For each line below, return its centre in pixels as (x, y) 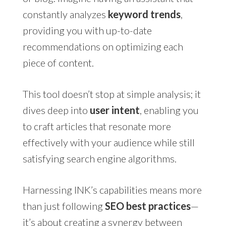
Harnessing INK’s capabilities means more (112, 190)
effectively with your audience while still (108, 143)
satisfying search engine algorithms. (99, 159)
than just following (64, 206)
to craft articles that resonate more (97, 126)
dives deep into (56, 110)
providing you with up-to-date (87, 31)
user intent (115, 110)
